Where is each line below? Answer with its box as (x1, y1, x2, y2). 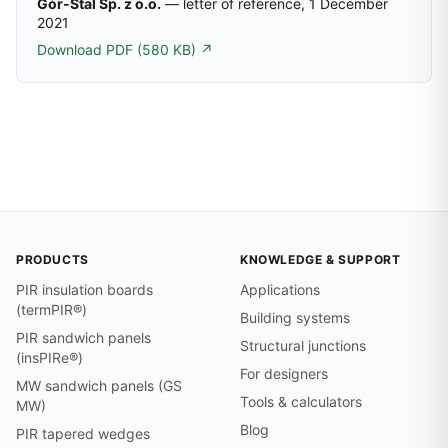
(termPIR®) (16, 301, 87, 319)
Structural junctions (240, 337, 366, 355)
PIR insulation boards (16, 281, 153, 299)
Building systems (240, 309, 350, 327)
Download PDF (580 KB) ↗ (37, 41, 213, 59)
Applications (240, 281, 320, 299)
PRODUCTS (16, 252, 89, 268)
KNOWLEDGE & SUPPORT (240, 252, 401, 268)
